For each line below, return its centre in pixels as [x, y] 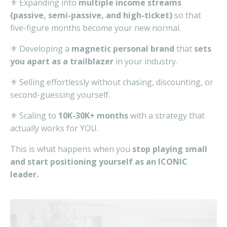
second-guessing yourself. [60, 94]
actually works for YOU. [54, 128]
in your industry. [145, 61]
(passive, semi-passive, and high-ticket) [91, 15]
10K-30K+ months [93, 115]
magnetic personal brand [123, 48]
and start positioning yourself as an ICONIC [99, 161]
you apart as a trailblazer [62, 61]
